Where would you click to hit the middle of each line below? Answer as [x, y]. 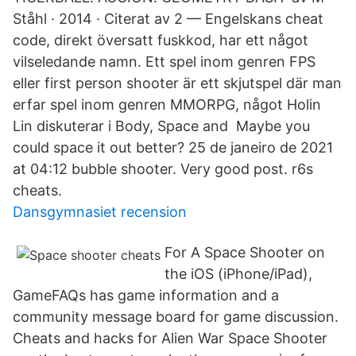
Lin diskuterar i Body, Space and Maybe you [161, 126]
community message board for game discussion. [176, 317]
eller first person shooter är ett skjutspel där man [177, 83]
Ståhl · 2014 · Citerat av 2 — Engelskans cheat [168, 19]
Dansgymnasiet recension [100, 212]
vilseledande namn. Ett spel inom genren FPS [164, 62]
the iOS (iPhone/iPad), [238, 274]
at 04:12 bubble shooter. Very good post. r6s [163, 169]
